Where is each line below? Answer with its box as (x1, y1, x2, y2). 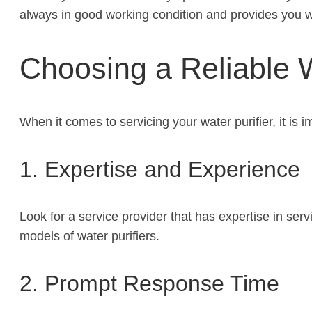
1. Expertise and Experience (19, 156, 300, 182)
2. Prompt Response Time (19, 270, 279, 296)
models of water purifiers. (19, 228, 159, 243)
